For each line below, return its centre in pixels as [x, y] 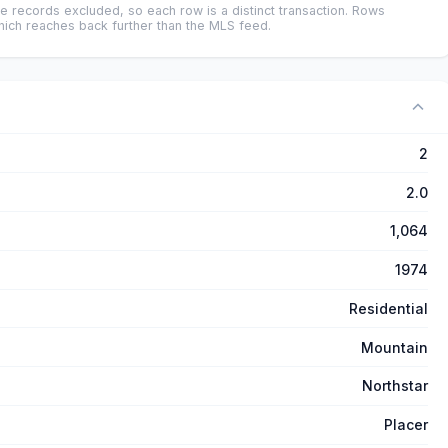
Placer [406, 425]
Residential [388, 308]
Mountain [394, 347]
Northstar [395, 386]
